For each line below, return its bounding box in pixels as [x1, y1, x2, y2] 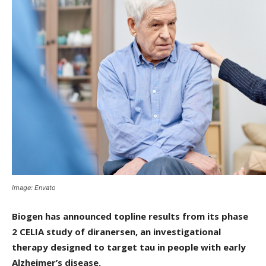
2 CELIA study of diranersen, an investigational [12, 226, 221, 238]
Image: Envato [12, 183, 56, 192]
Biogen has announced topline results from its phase [12, 210, 248, 223]
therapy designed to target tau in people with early [12, 241, 246, 254]
